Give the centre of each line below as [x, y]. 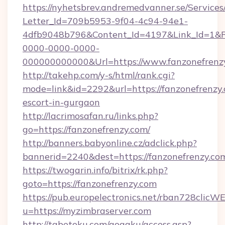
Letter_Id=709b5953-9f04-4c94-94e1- [105, 21]
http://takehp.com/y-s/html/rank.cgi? [99, 75]
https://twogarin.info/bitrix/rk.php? [95, 170]
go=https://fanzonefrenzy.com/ [86, 129]
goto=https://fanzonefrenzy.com [90, 184]
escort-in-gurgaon [61, 102]
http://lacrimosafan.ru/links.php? [90, 116]
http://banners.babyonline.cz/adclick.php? [110, 143]
